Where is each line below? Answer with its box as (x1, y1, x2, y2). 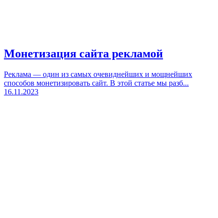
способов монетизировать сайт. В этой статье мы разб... (4, 79, 189, 88)
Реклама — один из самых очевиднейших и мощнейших (4, 70, 192, 79)
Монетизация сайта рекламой (4, 47, 163, 60)
